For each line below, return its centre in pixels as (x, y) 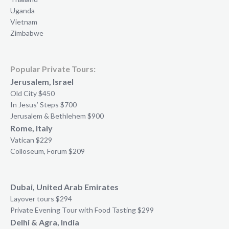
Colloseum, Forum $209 (48, 151)
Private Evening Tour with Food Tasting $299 (82, 210)
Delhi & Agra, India (45, 222)
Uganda (22, 11)
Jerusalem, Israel (42, 82)
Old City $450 (32, 94)
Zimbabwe (27, 33)
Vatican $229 (31, 140)
